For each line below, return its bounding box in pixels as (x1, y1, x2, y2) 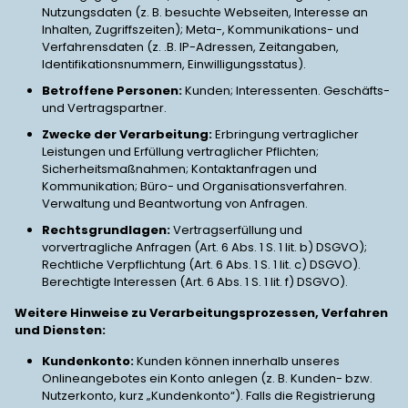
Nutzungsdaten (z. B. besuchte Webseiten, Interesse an (42, 4, 368, 21)
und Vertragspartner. (42, 99, 167, 117)
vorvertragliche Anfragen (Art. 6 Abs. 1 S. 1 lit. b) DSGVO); (42, 239, 367, 256)
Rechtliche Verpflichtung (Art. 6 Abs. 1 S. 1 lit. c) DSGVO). (42, 256, 361, 273)
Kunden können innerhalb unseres (137, 352, 340, 370)
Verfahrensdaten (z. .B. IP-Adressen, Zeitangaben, (42, 38, 339, 56)
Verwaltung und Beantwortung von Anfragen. (42, 195, 308, 212)
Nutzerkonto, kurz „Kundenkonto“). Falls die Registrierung (42, 387, 375, 404)
